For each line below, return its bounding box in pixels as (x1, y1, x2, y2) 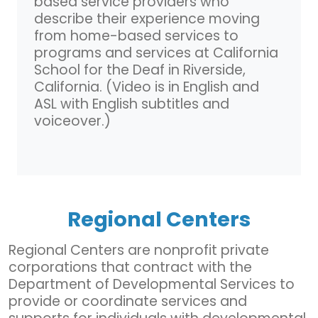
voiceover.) (34, 111, 111, 131)
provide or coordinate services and (9, 291, 247, 311)
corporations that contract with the (9, 257, 252, 277)
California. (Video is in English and (34, 77, 259, 97)
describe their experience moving (34, 9, 260, 28)
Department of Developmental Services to (9, 274, 295, 294)
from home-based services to (34, 26, 238, 45)
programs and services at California (34, 43, 278, 62)
